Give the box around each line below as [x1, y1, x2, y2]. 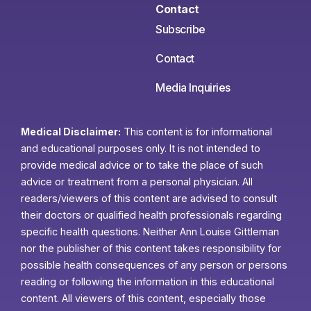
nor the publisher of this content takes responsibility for [21, 242, 281, 255]
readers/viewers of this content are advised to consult [21, 192, 277, 205]
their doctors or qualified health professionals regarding [21, 209, 282, 221]
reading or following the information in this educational [21, 276, 274, 288]
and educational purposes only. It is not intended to [21, 142, 260, 155]
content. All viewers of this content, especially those [21, 292, 266, 305]
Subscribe [155, 22, 205, 36]
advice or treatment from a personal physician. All [21, 176, 253, 188]
